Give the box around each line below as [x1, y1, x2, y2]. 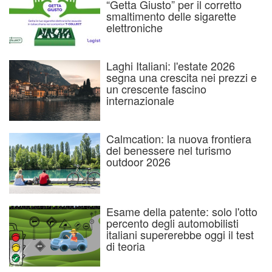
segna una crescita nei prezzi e [106, 69, 257, 86]
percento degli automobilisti [106, 215, 239, 231]
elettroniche [106, 19, 163, 36]
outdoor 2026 [106, 154, 171, 170]
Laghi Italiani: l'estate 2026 [106, 58, 235, 74]
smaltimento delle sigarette [106, 8, 236, 24]
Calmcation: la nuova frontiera [106, 131, 251, 147]
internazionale [106, 92, 174, 109]
